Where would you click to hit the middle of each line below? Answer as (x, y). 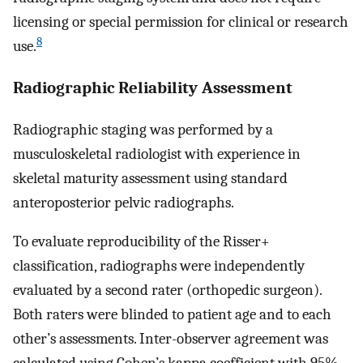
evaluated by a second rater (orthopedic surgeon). (167, 290)
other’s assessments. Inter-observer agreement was (171, 339)
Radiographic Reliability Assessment (153, 88)
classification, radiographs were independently (159, 266)
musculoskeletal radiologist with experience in (157, 154)
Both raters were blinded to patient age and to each (172, 315)
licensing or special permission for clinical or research (181, 22)
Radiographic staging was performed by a (143, 129)
